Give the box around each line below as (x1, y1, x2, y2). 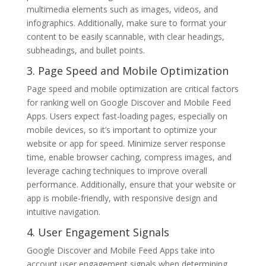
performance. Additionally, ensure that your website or (26, 178, 236, 190)
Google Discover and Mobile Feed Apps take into (26, 244, 215, 256)
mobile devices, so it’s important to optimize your (26, 123, 217, 135)
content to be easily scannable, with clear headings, (26, 30, 224, 42)
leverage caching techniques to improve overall (26, 164, 207, 176)
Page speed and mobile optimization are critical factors (26, 83, 239, 94)
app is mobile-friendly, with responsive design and (26, 192, 217, 204)
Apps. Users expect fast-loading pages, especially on (26, 110, 227, 122)
